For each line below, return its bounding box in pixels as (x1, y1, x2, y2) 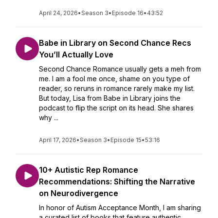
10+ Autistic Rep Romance (39, 165, 138, 175)
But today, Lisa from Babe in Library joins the (39, 94, 181, 102)
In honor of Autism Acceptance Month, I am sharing (39, 203, 201, 212)
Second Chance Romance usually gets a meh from (39, 65, 201, 73)
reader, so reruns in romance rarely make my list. (39, 84, 195, 92)
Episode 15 (110, 136, 142, 144)
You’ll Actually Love (39, 50, 113, 59)
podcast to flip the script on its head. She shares (39, 104, 194, 112)
